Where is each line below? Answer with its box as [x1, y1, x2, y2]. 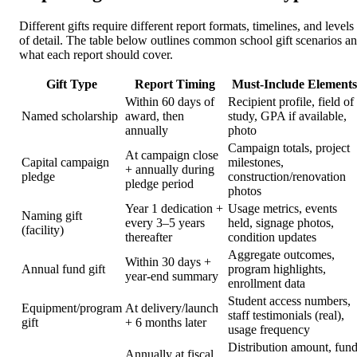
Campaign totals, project [228, 141, 350, 155]
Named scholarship [22, 109, 118, 124]
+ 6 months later [125, 316, 206, 330]
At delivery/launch [125, 301, 218, 316]
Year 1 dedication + [125, 202, 223, 216]
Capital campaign [22, 155, 109, 170]
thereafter [125, 230, 172, 245]
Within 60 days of [125, 95, 214, 109]
